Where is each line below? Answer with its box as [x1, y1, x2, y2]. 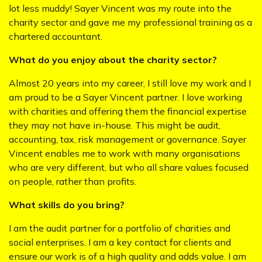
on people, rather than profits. [9, 175, 136, 187]
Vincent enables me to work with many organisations [9, 147, 240, 159]
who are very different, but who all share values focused [9, 161, 249, 173]
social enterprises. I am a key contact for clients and [9, 236, 231, 248]
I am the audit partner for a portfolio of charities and [9, 222, 230, 234]
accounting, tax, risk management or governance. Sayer [9, 133, 246, 145]
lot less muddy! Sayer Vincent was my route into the [9, 2, 232, 14]
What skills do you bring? [9, 199, 125, 211]
